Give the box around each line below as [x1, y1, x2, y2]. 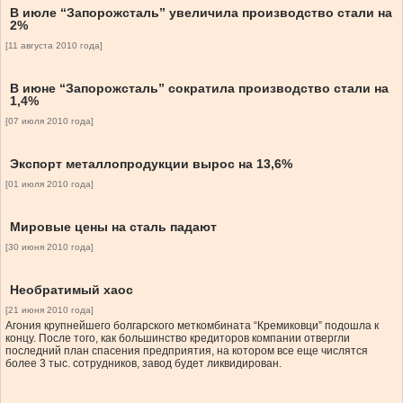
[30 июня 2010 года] [5, 242, 94, 253]
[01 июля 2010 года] [5, 179, 94, 190]
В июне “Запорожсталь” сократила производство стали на [10, 81, 389, 96]
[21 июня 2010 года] [5, 305, 94, 316]
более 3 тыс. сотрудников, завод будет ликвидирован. [5, 357, 282, 371]
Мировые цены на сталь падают [10, 219, 217, 235]
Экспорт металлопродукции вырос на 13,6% [10, 157, 292, 172]
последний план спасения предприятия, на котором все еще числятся [5, 345, 368, 358]
